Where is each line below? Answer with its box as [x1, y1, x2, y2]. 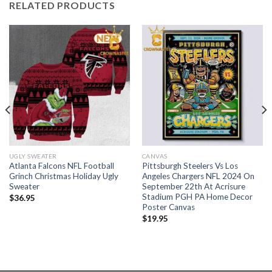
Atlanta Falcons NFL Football [8, 161, 114, 171]
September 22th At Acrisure [141, 182, 245, 192]
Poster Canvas [141, 202, 195, 212]
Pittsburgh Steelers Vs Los [141, 161, 238, 171]
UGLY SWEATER [8, 152, 57, 160]
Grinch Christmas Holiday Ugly [8, 171, 118, 182]
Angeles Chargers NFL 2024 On [141, 171, 254, 182]
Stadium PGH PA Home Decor [141, 192, 253, 202]
